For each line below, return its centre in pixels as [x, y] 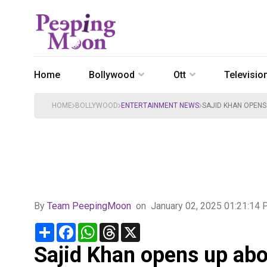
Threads [136, 227]
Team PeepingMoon [89, 206]
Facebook [96, 227]
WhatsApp [119, 227]
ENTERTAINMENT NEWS [160, 105]
